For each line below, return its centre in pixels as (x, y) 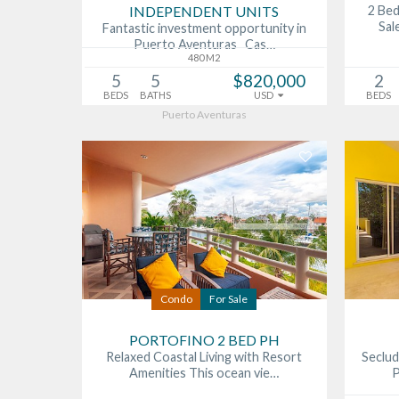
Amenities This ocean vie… (204, 373)
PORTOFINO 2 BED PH (204, 340)
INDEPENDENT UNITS (204, 12)
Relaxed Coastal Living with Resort (204, 357)
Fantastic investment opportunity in (204, 28)
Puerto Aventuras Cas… (204, 45)
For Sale (229, 299)
